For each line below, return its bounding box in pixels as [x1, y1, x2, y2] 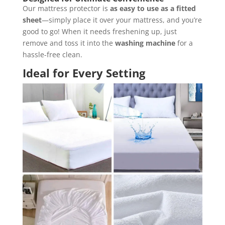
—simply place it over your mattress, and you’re [41, 15, 202, 25]
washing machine [115, 38, 175, 48]
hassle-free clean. [22, 50, 82, 60]
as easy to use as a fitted [109, 4, 196, 14]
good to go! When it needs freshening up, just [22, 27, 177, 37]
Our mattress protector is [22, 4, 110, 14]
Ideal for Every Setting [22, 65, 145, 81]
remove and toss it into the [22, 38, 115, 48]
